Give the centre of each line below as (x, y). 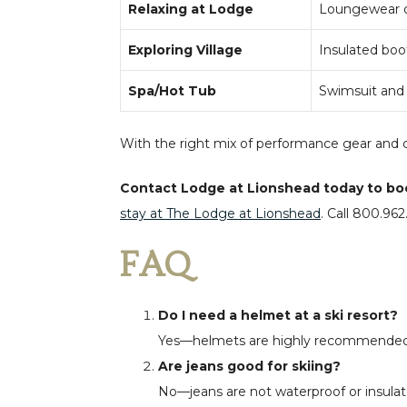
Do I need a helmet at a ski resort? (278, 315)
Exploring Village (185, 50)
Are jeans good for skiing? (249, 366)
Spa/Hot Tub (172, 90)
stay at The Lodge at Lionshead (220, 213)
